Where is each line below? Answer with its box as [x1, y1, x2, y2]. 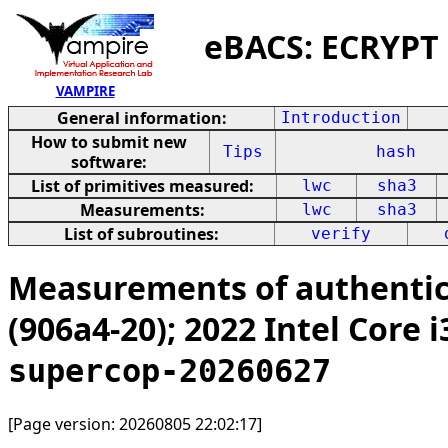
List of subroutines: [64, 223, 219, 245]
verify [311, 224, 371, 243]
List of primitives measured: [31, 175, 254, 197]
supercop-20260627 [8, 352, 331, 391]
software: [71, 151, 147, 173]
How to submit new [31, 131, 187, 153]
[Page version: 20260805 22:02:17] [8, 412, 262, 435]
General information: [56, 107, 227, 129]
